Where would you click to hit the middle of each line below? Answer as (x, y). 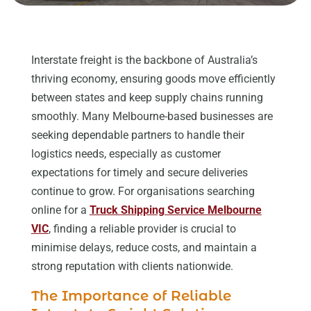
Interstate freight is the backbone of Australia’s (144, 60)
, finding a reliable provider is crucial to (142, 229)
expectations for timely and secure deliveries (139, 173)
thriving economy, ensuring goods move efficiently (153, 79)
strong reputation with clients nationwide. (132, 267)
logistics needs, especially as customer (126, 154)
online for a (60, 210)
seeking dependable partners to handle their (137, 135)
